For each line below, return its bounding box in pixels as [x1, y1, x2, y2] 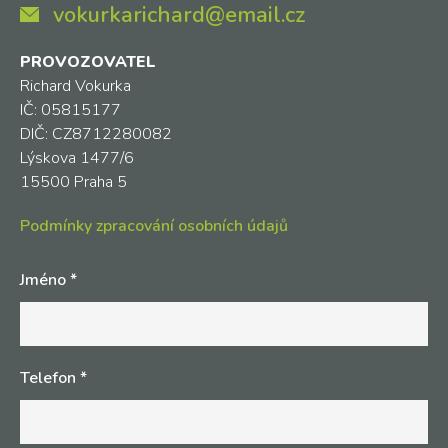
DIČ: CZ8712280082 [20, 123, 172, 145]
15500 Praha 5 [20, 171, 127, 193]
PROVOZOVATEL [20, 51, 156, 73]
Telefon [20, 367, 80, 389]
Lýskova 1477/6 [20, 147, 134, 169]
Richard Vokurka [20, 75, 131, 97]
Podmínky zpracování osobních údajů [20, 215, 288, 237]
